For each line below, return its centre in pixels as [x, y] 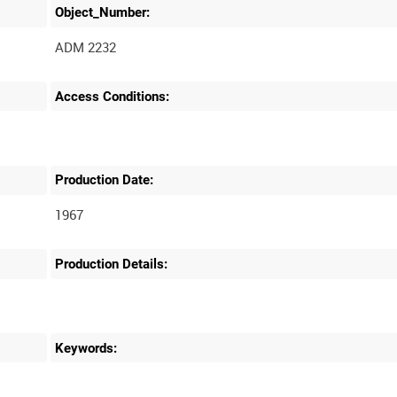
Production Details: [112, 264]
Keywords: [86, 348]
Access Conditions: [113, 96]
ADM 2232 [86, 47]
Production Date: [105, 180]
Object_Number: [103, 12]
